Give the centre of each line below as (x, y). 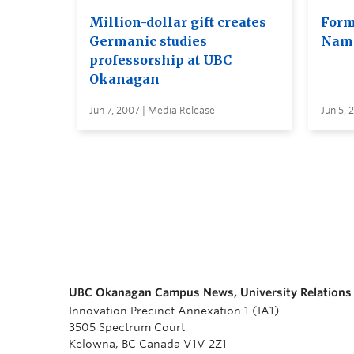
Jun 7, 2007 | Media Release (152, 110)
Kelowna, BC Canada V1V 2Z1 (148, 343)
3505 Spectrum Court (127, 327)
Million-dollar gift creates (178, 22)
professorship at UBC (160, 60)
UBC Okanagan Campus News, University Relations (210, 292)
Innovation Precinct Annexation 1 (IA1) (174, 310)
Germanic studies (148, 41)
